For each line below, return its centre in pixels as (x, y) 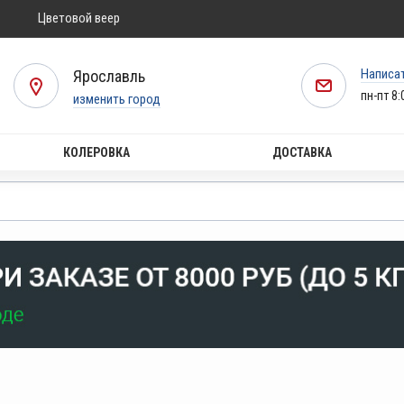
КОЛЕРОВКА (96, 152)
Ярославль (109, 76)
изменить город (117, 99)
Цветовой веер (79, 18)
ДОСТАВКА (302, 152)
